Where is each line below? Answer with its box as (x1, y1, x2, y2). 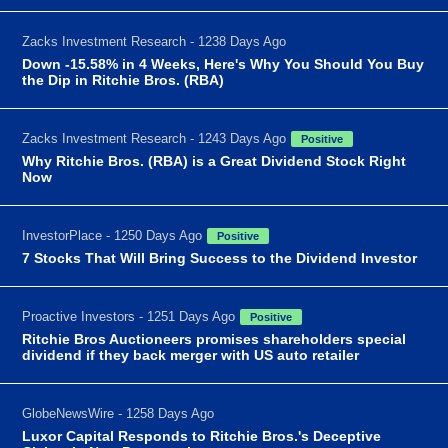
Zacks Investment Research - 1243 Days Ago (22, 130, 287, 146)
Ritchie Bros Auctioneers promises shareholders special (22, 330, 407, 347)
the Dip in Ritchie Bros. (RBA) (22, 71, 225, 88)
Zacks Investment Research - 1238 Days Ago (22, 33, 287, 49)
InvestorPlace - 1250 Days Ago (22, 227, 203, 243)
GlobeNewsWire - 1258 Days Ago (22, 405, 215, 421)
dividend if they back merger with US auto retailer (22, 346, 360, 363)
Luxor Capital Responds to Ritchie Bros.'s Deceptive (22, 427, 382, 444)
